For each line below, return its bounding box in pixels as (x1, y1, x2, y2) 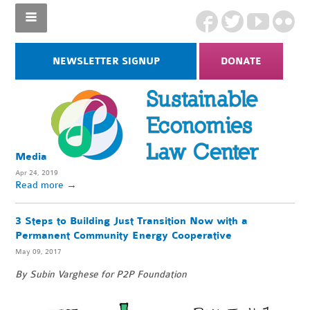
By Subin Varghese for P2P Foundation (15, 268, 188, 280)
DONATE (221, 55, 262, 67)
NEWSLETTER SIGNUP (52, 55, 160, 67)
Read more (15, 179, 64, 191)
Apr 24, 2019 (15, 168, 59, 177)
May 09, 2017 (15, 247, 62, 256)
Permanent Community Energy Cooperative (15, 229, 232, 242)
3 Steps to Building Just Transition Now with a (15, 215, 248, 228)
